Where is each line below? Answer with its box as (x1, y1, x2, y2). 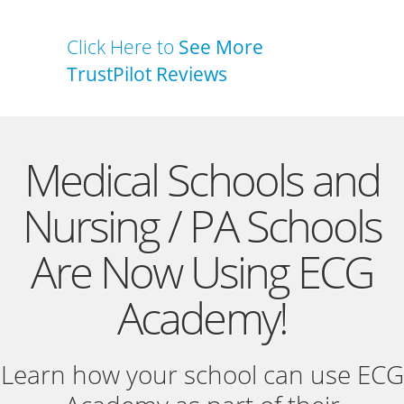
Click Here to (67, 34, 179, 60)
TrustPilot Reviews (67, 61, 227, 87)
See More (179, 34, 263, 60)
